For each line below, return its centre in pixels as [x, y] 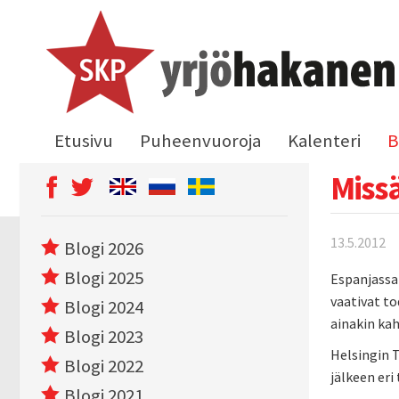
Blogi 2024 [104, 307]
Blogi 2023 [104, 337]
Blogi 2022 [104, 366]
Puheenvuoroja [200, 141]
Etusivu [84, 141]
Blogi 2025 [104, 278]
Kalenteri [324, 141]
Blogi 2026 [104, 248]
